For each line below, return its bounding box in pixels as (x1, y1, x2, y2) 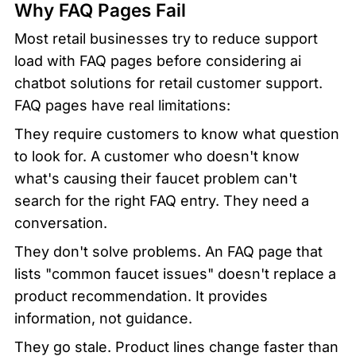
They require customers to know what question (14, 126, 339, 143)
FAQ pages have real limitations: (14, 97, 230, 114)
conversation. (14, 215, 107, 232)
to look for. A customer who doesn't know (14, 148, 300, 165)
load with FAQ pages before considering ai (14, 52, 301, 70)
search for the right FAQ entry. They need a (14, 192, 309, 210)
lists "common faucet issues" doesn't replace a (14, 265, 336, 283)
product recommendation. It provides (14, 288, 268, 305)
